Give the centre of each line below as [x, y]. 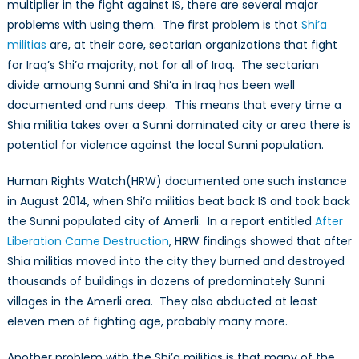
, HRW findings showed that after [260, 242]
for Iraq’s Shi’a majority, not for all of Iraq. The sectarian [163, 65]
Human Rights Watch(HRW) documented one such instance [177, 182]
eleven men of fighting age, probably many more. [147, 322]
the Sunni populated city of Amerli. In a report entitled [161, 222]
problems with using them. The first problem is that [154, 25]
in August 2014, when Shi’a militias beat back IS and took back [178, 202]
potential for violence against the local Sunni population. [165, 145]
